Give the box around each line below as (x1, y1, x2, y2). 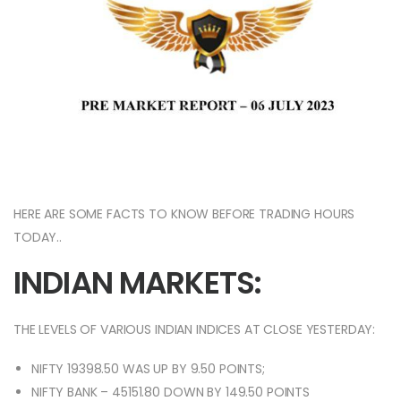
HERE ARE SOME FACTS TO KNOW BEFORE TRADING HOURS (13, 205, 355, 224)
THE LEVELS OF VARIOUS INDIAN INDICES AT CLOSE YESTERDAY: (13, 320, 376, 339)
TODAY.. (13, 228, 63, 247)
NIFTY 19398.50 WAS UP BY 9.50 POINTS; (31, 360, 265, 379)
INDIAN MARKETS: (13, 261, 262, 305)
